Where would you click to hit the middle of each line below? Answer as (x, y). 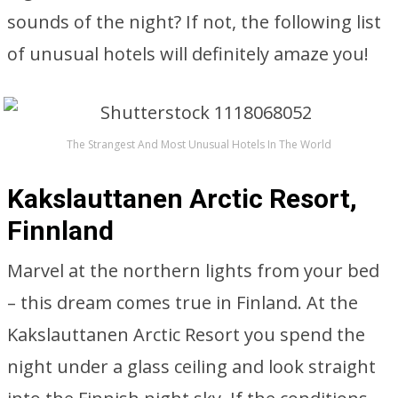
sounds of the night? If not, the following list (194, 22)
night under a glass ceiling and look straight (191, 366)
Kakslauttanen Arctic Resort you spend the (186, 334)
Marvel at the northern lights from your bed (193, 271)
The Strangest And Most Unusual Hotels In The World (199, 144)
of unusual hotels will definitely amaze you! (188, 54)
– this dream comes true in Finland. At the (183, 302)
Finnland (60, 231)
